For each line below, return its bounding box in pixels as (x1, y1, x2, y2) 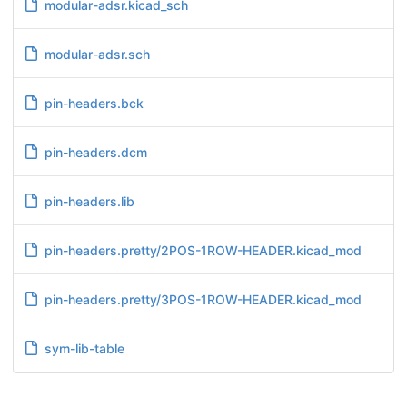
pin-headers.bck (44, 94, 144, 111)
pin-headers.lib (44, 193, 134, 209)
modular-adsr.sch (44, 45, 150, 62)
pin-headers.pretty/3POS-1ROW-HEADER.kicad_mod (44, 291, 362, 307)
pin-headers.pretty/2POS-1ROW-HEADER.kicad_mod (44, 242, 362, 258)
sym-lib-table (44, 340, 124, 356)
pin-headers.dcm (44, 144, 147, 160)
